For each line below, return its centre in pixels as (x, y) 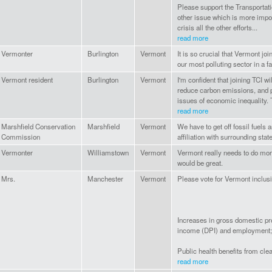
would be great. (200, 163)
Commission (21, 137)
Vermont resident (27, 80)
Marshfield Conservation (38, 127)
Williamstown (108, 153)
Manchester (105, 179)
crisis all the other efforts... (217, 28)
